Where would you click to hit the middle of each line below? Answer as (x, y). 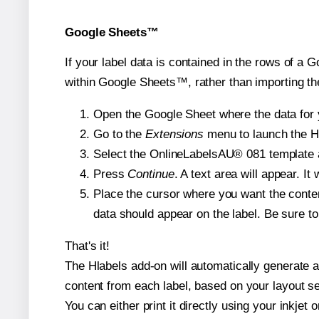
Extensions (174, 134)
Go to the (119, 134)
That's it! (87, 246)
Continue (151, 174)
